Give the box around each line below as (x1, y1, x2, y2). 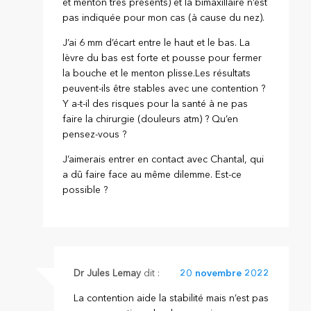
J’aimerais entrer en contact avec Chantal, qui (62, 154, 264, 165)
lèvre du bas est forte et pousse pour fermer (62, 53, 262, 63)
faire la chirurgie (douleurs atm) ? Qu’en (62, 114, 239, 124)
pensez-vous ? (62, 129, 127, 140)
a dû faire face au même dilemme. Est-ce (62, 169, 242, 180)
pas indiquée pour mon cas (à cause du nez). (62, 12, 265, 23)
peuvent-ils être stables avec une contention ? (62, 83, 266, 94)
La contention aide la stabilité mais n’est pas (73, 293, 269, 303)
